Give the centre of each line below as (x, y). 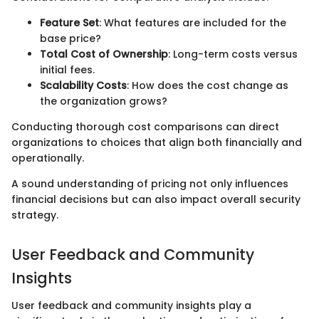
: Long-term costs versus (233, 54)
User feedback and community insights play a (131, 305)
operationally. (48, 158)
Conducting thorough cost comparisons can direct (145, 127)
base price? (70, 39)
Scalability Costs (83, 86)
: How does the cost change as (208, 86)
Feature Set (69, 23)
